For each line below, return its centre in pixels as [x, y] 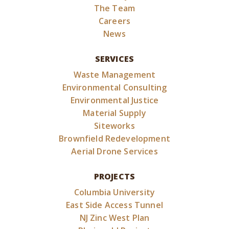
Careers [114, 21]
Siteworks [114, 126]
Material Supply [114, 113]
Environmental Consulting [114, 87]
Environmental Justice [114, 100]
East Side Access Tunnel [114, 205]
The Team [114, 8]
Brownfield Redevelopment [114, 139]
